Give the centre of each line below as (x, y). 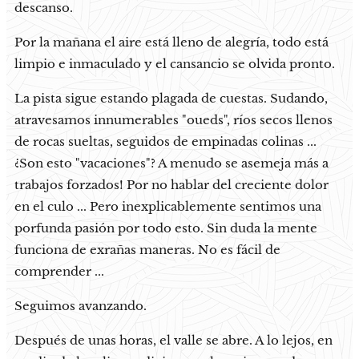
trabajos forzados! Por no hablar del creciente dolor (171, 184)
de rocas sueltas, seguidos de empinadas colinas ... (165, 141)
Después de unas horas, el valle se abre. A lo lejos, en (173, 340)
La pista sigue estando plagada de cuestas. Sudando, (171, 98)
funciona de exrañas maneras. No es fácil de (147, 249)
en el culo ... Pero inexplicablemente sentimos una (168, 206)
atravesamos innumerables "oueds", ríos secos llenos (173, 119)
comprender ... (61, 271)
